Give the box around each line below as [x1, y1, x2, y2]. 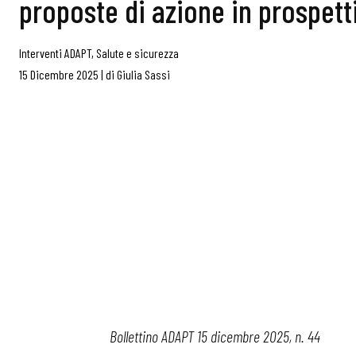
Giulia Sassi [117, 67, 170, 82]
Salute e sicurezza [96, 45, 179, 60]
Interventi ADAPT [19, 45, 91, 60]
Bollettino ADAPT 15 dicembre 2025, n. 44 [110, 327, 320, 346]
